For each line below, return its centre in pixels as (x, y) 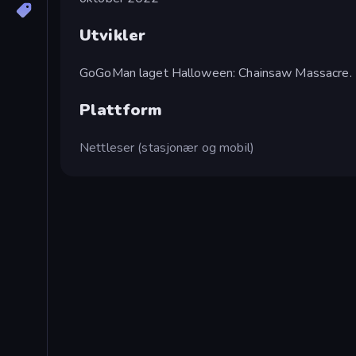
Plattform (121, 110)
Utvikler (113, 35)
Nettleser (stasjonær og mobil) (167, 147)
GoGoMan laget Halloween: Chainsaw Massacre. (216, 73)
